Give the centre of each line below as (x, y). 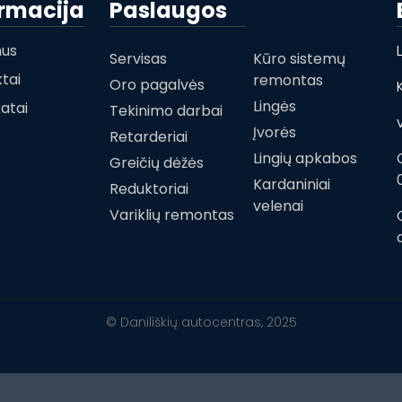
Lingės (274, 106)
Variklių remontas (171, 215)
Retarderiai (148, 137)
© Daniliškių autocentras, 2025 (201, 322)
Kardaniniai (291, 184)
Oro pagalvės (157, 85)
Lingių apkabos (305, 158)
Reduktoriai (149, 189)
